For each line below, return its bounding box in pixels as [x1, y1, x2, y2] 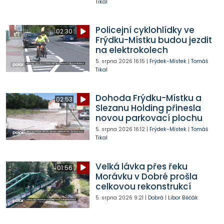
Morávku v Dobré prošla [95, 170, 197, 182]
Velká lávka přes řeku [95, 160, 187, 172]
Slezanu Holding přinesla [95, 102, 201, 114]
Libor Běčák [167, 193, 198, 201]
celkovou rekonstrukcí [95, 180, 191, 192]
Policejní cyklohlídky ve [95, 24, 194, 36]
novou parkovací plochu [95, 112, 202, 124]
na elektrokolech [95, 44, 168, 56]
